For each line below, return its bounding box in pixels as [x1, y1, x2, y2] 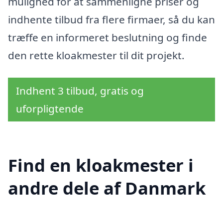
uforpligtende [16, 102, 84, 116]
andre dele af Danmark [8, 176, 206, 200]
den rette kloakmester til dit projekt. [8, 48, 185, 62]
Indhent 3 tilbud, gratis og [16, 84, 144, 98]
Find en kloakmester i [8, 153, 194, 177]
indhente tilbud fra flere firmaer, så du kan [8, 12, 215, 26]
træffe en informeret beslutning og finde [8, 30, 207, 44]
